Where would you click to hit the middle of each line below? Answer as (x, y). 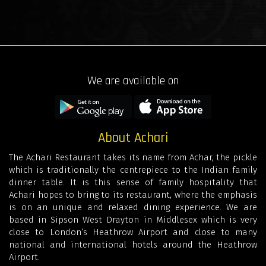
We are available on (133, 80)
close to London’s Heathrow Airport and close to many (133, 232)
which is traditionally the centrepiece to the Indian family (133, 170)
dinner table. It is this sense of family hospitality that (133, 182)
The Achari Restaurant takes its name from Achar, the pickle (133, 157)
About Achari (133, 138)
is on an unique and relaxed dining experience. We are (133, 207)
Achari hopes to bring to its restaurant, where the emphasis (133, 194)
